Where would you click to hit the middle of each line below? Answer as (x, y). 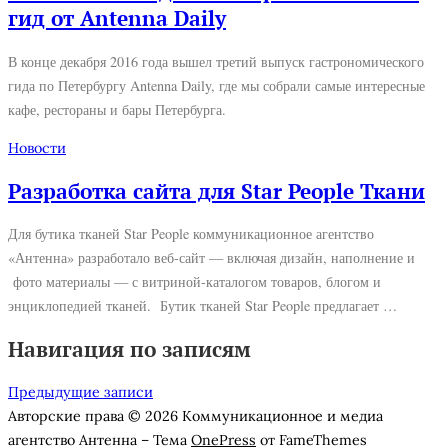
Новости (37, 148)
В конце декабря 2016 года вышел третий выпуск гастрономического (216, 61)
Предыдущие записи (80, 392)
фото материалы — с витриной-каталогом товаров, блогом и (194, 282)
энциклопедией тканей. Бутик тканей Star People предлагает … (202, 306)
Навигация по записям (129, 348)
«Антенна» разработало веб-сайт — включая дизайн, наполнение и (211, 258)
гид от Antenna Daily (117, 18)
